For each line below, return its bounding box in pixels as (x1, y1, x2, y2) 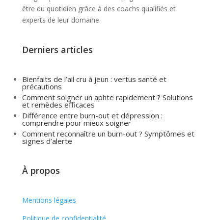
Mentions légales (22, 195, 76, 205)
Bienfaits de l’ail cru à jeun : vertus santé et (22, 74, 166, 84)
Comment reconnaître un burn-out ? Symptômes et (22, 128, 194, 138)
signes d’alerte (22, 136, 72, 146)
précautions (22, 81, 62, 91)
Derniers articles (22, 43, 93, 55)
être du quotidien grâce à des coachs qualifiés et (22, 3, 176, 13)
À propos (22, 164, 60, 176)
